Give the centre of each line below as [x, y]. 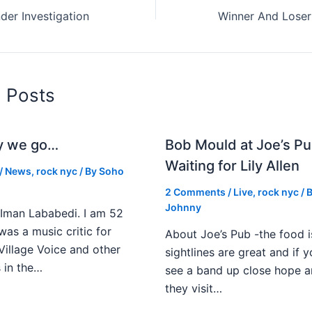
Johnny [183, 208]
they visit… [193, 289]
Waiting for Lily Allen [232, 166]
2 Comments [195, 192]
